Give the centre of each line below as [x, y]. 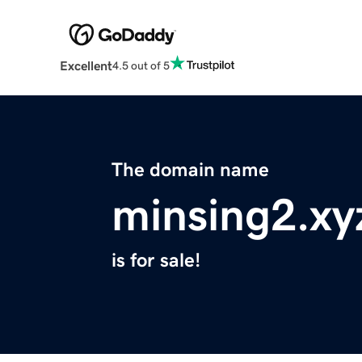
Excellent [86, 66]
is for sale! [156, 261]
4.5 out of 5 [141, 65]
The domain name [190, 170]
